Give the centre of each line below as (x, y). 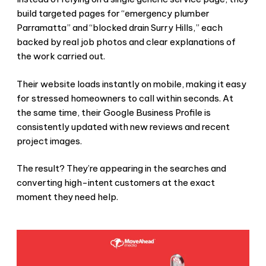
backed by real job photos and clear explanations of (126, 42)
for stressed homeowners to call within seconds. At (125, 98)
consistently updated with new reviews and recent (123, 126)
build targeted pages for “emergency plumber (113, 14)
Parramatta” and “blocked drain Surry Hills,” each (120, 28)
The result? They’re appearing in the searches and (121, 169)
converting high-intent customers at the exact (116, 183)
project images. (49, 141)
